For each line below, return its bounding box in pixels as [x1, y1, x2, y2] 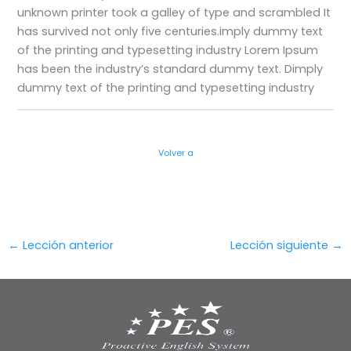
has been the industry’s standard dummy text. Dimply [17, 61, 324, 78]
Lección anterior [19, 237, 114, 253]
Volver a [157, 147, 194, 160]
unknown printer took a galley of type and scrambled [17, 5, 324, 21]
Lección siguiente [230, 237, 332, 253]
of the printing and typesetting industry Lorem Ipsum [17, 42, 319, 59]
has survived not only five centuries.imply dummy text [17, 24, 324, 40]
